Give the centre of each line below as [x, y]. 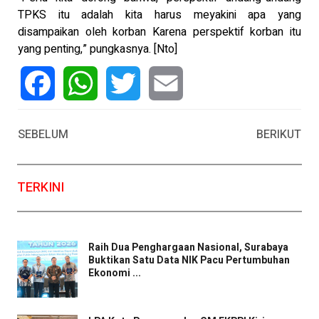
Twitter [123, 118]
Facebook [45, 118]
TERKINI [41, 187]
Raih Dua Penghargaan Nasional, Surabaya [188, 247]
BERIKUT [279, 134]
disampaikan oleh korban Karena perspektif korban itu [159, 32]
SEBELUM [43, 134]
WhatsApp [89, 118]
